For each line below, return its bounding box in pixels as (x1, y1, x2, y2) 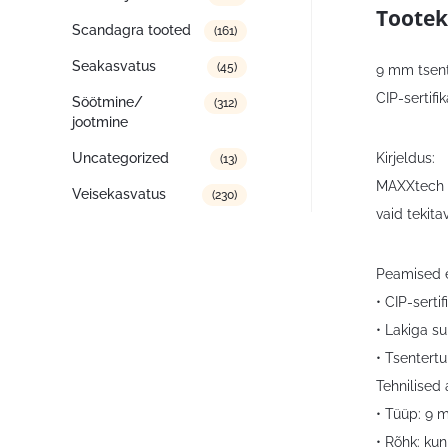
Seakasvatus (72, 58, 156, 74)
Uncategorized (72, 150, 169, 166)
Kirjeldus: (376, 149, 435, 166)
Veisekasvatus (72, 186, 166, 202)
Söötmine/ (72, 94, 143, 110)
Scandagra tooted (72, 22, 191, 38)
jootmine (72, 114, 128, 130)
